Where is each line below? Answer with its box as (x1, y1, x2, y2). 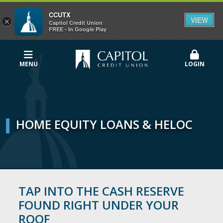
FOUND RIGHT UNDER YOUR (18, 197, 179, 213)
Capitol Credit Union (49, 19, 103, 27)
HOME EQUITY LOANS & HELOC (16, 116, 193, 132)
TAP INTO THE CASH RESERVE (18, 183, 184, 199)
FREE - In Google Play (49, 25, 107, 33)
